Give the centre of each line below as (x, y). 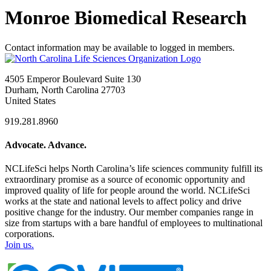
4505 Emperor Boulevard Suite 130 (73, 79)
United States (30, 100)
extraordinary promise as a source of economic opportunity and (125, 180)
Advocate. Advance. (46, 145)
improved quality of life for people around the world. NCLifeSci (127, 191)
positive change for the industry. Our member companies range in (129, 212)
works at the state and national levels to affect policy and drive (123, 201)
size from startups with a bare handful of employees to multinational (134, 223)
